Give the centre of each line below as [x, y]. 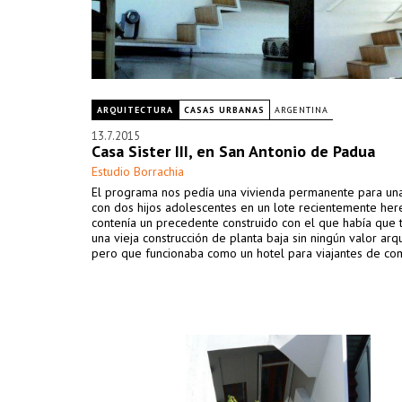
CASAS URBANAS [224, 110]
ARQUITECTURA [135, 110]
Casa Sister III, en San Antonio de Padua [233, 151]
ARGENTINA [301, 110]
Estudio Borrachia [138, 171]
